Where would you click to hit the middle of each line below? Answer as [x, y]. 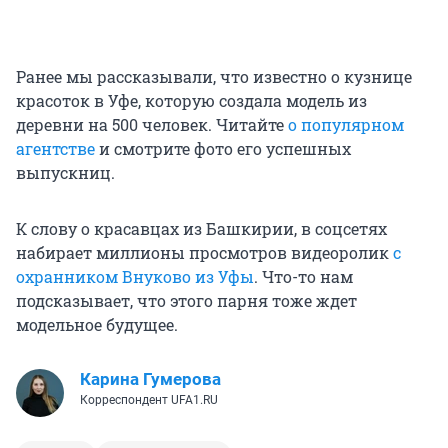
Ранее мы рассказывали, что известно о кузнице [214, 77]
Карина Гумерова [150, 379]
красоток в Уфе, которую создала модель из [191, 101]
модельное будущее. [97, 325]
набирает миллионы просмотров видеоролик [204, 253]
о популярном [346, 125]
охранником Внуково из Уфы [135, 277]
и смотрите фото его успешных [223, 149]
